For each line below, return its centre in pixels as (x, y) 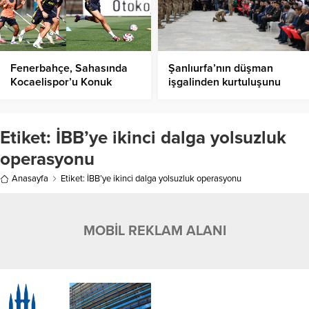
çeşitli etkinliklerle (213, 96)
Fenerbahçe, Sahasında (69, 69)
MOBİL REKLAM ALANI (154, 231)
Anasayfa (30, 179)
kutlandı (188, 110)
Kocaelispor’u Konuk (61, 82)
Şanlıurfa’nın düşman (221, 69)
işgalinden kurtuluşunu (225, 82)
